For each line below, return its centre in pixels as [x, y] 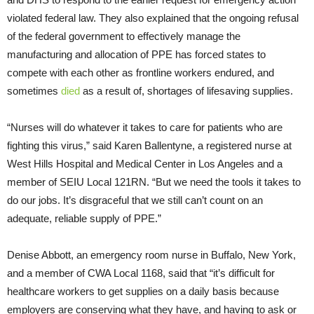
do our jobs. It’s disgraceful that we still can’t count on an [135, 200]
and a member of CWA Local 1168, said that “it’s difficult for [141, 273]
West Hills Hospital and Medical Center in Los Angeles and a [145, 164]
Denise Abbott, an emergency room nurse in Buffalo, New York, [151, 255]
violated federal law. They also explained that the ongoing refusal [153, 18]
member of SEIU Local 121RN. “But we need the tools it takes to [154, 182]
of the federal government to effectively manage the [124, 36]
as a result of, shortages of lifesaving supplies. [189, 91]
